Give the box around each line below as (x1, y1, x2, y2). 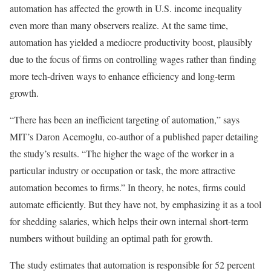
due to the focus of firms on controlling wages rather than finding (10, 52, 256, 65)
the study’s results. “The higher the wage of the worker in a (10, 146, 234, 160)
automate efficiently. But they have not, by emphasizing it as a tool (10, 197, 261, 211)
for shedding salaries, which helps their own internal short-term (10, 214, 248, 227)
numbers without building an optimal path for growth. (10, 231, 213, 244)
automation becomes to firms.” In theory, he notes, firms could (10, 180, 246, 194)
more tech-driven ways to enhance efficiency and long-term (10, 69, 235, 82)
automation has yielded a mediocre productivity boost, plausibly (10, 35, 252, 48)
